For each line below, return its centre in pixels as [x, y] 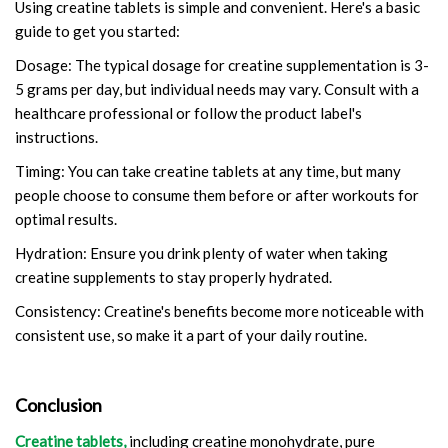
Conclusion [58, 404]
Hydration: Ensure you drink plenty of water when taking [201, 252]
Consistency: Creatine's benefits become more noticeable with [219, 310]
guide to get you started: [97, 30]
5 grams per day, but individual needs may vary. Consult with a [217, 88]
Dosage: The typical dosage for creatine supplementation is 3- [222, 64]
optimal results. [66, 218]
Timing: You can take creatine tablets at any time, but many [208, 170]
